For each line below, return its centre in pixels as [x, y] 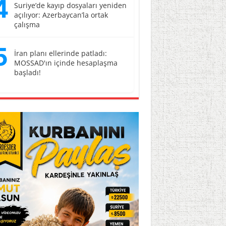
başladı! [27, 72]
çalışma [27, 24]
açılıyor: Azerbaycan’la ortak [61, 15]
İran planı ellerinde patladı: [60, 53]
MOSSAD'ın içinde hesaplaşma [66, 63]
